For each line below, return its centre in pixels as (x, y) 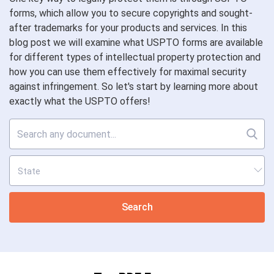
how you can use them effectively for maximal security (128, 72)
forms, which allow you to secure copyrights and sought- (131, 13)
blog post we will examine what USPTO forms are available (136, 43)
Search (137, 207)
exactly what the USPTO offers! (80, 101)
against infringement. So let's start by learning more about (134, 87)
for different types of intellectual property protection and (135, 57)
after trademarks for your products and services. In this (128, 28)
